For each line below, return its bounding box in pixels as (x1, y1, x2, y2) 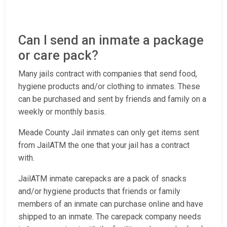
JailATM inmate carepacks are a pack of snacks (18, 174, 186, 184)
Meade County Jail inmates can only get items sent (18, 128, 199, 138)
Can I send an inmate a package (18, 33, 204, 48)
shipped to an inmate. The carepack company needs (18, 212, 201, 222)
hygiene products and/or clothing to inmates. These (18, 82, 200, 92)
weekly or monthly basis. (18, 107, 106, 117)
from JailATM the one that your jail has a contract (18, 140, 190, 150)
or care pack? (18, 48, 98, 63)
